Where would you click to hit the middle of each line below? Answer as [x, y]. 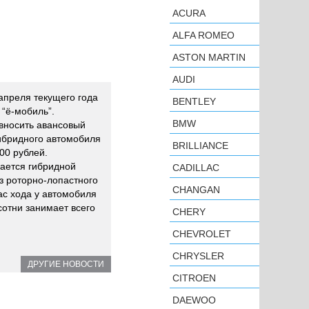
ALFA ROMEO [203, 35]
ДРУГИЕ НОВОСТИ [66, 264]
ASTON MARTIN [209, 57]
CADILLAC [196, 168]
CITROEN [194, 278]
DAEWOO [194, 300]
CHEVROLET [202, 234]
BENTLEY [194, 101]
